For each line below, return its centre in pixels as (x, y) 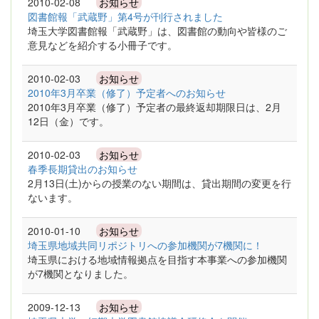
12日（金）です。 (68, 121)
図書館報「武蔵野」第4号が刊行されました (125, 16)
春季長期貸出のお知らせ (83, 169)
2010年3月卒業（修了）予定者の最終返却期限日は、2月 (155, 107)
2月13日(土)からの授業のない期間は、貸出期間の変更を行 (159, 183)
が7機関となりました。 (80, 273)
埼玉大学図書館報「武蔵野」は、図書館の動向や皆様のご (157, 31)
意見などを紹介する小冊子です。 (103, 45)
